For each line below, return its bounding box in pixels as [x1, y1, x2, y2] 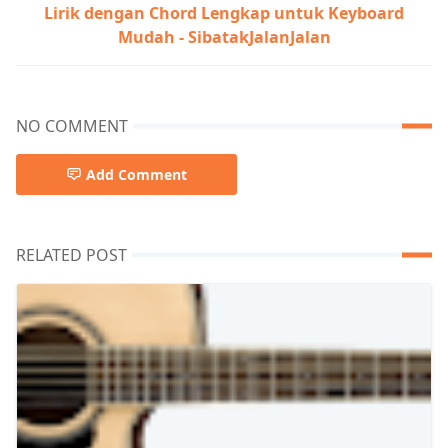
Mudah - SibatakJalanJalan [117, 25, 331, 48]
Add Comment [86, 164, 187, 184]
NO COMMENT [16, 114, 128, 137]
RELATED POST [16, 243, 127, 266]
